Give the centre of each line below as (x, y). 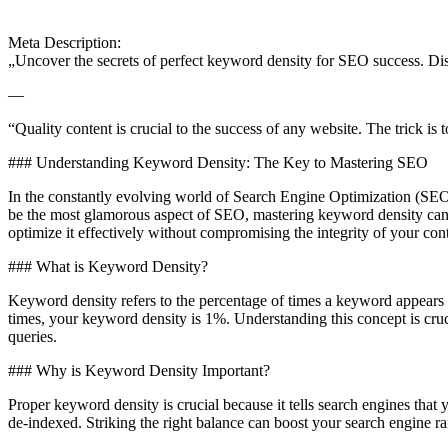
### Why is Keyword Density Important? (139, 370)
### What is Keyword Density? (108, 266)
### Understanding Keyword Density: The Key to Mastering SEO (218, 162)
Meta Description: (64, 42)
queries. (32, 336)
